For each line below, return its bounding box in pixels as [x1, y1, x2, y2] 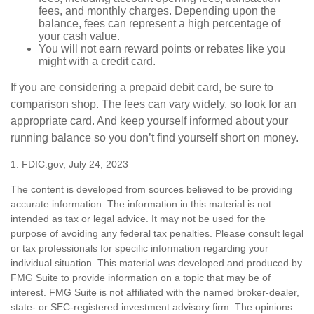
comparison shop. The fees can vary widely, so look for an [11, 98, 296, 111]
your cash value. [39, 30, 120, 43]
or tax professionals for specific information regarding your [11, 243, 268, 254]
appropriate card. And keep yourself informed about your [11, 115, 288, 128]
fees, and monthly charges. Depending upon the [39, 5, 276, 18]
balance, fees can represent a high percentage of [39, 18, 280, 30]
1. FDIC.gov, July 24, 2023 [11, 158, 128, 170]
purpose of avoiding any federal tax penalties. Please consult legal [11, 228, 303, 240]
